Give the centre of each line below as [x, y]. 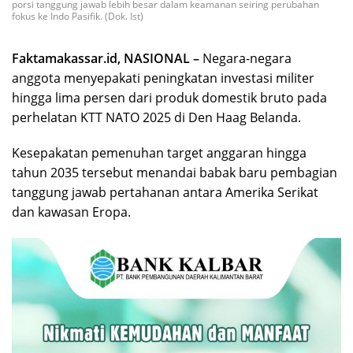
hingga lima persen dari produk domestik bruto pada [169, 97]
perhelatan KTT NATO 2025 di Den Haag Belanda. [156, 117]
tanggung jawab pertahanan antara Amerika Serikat [165, 192]
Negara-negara [247, 58]
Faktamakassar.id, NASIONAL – [107, 58]
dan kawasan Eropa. [71, 212]
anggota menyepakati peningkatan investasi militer [163, 78]
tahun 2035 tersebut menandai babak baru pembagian [175, 172]
